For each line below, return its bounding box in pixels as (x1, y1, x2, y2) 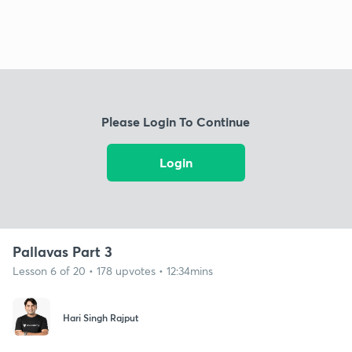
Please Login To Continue (101, 113, 251, 130)
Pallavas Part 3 (13, 241, 112, 261)
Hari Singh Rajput (63, 311, 138, 324)
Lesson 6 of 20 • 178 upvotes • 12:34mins (13, 262, 213, 278)
